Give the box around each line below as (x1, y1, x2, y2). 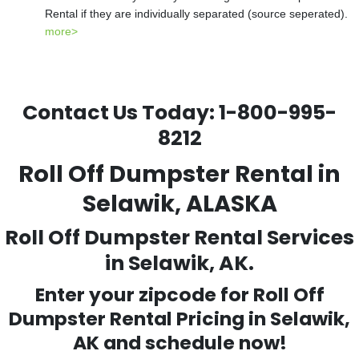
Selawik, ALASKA (82, 188, 277, 220)
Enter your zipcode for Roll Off (34, 281, 325, 308)
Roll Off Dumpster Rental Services (5, 224, 354, 252)
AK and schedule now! (72, 329, 287, 356)
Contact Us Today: (22, 99, 219, 127)
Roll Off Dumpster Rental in (18, 158, 341, 190)
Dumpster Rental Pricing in (9, 305, 270, 332)
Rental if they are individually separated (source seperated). (45, 7, 348, 20)
